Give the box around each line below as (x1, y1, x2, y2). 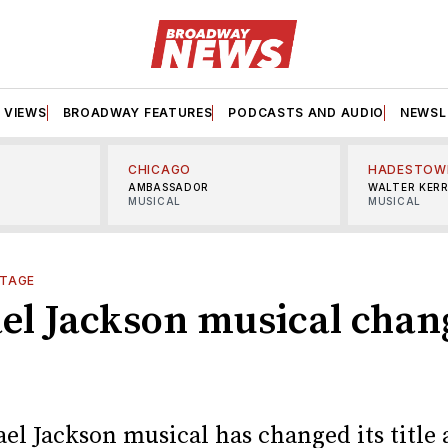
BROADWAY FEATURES (62, 104, 213, 120)
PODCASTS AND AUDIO (228, 104, 385, 120)
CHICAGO (128, 161, 191, 177)
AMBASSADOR (128, 180, 209, 193)
